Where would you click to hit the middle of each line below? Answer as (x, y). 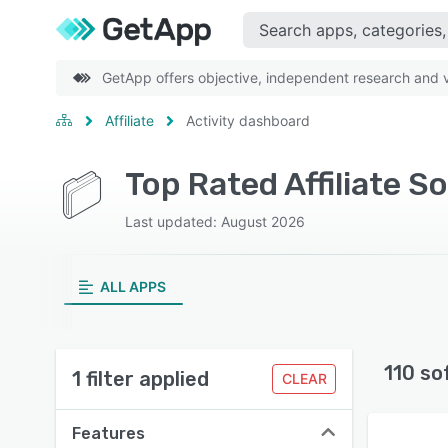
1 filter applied (140, 379)
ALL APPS (132, 286)
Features (108, 433)
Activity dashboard (248, 120)
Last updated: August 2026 (214, 221)
